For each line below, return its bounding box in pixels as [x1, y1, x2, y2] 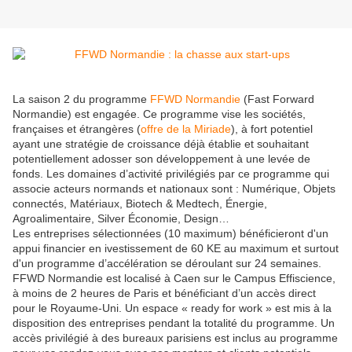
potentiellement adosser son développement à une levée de [13, 152, 310, 166]
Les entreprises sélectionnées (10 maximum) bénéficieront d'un [13, 227, 328, 240]
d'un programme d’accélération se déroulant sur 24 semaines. [13, 257, 321, 270]
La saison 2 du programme [13, 93, 150, 106]
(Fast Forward [240, 93, 314, 106]
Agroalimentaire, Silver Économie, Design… [13, 212, 229, 225]
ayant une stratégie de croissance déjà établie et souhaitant [13, 137, 309, 151]
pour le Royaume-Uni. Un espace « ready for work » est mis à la [13, 302, 332, 315]
